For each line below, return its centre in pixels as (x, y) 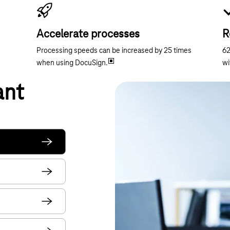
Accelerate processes (88, 35)
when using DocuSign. (72, 63)
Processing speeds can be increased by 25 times (114, 51)
